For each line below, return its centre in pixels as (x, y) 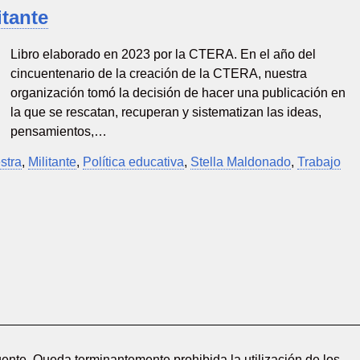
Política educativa (134, 162)
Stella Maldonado (241, 162)
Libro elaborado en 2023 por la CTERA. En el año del (164, 54)
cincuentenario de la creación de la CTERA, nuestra (159, 73)
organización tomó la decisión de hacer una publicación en (178, 92)
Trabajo (319, 162)
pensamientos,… (59, 131)
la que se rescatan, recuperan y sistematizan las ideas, (166, 112)
